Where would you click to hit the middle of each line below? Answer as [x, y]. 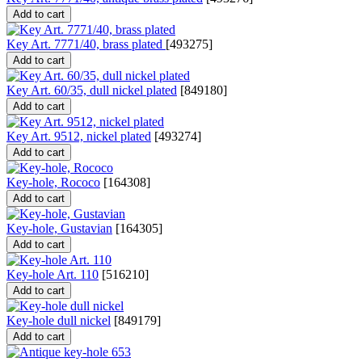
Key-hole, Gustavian [59, 229]
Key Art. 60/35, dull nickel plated [92, 90]
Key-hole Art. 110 [53, 275]
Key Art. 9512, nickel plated [79, 137]
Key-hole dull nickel [59, 321]
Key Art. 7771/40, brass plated [86, 44]
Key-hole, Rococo [53, 183]
